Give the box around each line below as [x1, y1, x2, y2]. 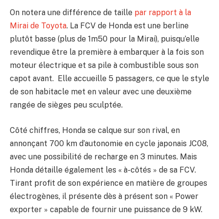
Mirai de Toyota [10, 21, 66, 31]
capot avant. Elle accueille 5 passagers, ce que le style [10, 74, 209, 84]
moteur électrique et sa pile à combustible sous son [10, 61, 198, 70]
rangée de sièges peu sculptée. [10, 100, 123, 110]
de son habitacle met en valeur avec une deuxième [10, 87, 192, 97]
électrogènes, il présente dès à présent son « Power [10, 191, 198, 201]
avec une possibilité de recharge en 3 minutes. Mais [10, 152, 197, 161]
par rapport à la [134, 8, 191, 18]
